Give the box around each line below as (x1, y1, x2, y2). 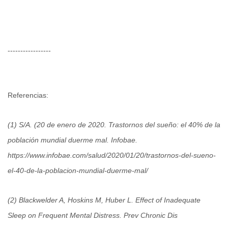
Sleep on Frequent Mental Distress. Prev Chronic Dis (8, 211, 178, 220)
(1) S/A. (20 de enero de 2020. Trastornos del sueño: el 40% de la (8, 121, 220, 129)
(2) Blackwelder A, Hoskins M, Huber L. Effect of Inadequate (8, 196, 201, 205)
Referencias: (8, 91, 48, 100)
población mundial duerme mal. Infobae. (8, 136, 139, 145)
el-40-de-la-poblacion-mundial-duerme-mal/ (8, 166, 148, 175)
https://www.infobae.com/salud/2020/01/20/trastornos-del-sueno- (8, 151, 216, 160)
